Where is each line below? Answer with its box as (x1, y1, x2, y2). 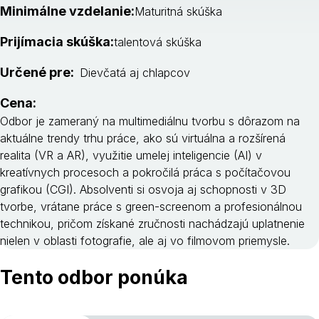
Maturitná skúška (135, 4, 222, 19)
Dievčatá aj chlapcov (80, 66, 190, 80)
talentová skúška (114, 35, 202, 49)
